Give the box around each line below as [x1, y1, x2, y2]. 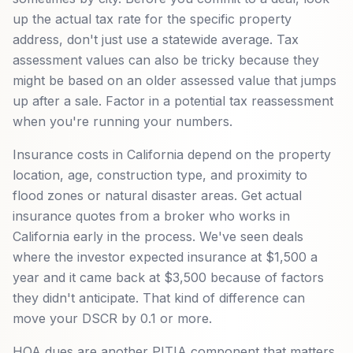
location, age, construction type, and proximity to [13, 167, 307, 183]
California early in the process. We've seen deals [13, 229, 303, 244]
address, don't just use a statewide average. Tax [13, 32, 299, 47]
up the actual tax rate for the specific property [13, 11, 292, 27]
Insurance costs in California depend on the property [13, 147, 331, 162]
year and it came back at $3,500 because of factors [13, 269, 324, 285]
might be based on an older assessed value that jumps [13, 72, 336, 88]
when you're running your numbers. [13, 113, 232, 129]
